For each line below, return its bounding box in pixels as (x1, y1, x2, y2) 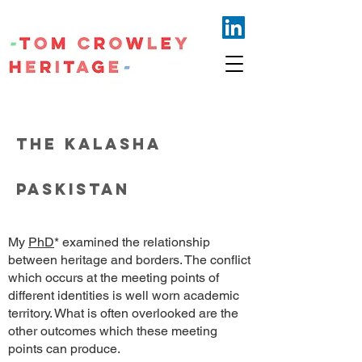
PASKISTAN (16, 179, 130, 199)
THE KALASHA (16, 134, 162, 154)
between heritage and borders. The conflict (8, 252, 250, 267)
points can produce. (8, 341, 120, 356)
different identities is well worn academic (8, 288, 239, 303)
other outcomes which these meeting (8, 323, 217, 339)
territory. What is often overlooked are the (8, 305, 238, 321)
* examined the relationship (54, 234, 210, 250)
